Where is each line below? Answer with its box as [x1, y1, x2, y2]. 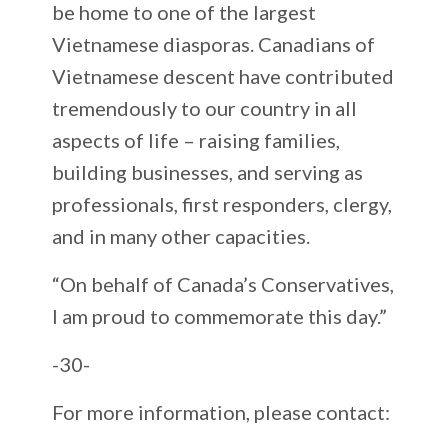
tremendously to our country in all [52, 95, 358, 120]
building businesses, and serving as [52, 159, 364, 184]
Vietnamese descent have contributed [52, 63, 395, 88]
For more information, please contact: [52, 399, 391, 424]
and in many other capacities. [52, 223, 311, 248]
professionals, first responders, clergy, [52, 191, 393, 216]
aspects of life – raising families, [52, 127, 341, 152]
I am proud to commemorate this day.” [52, 303, 392, 328]
